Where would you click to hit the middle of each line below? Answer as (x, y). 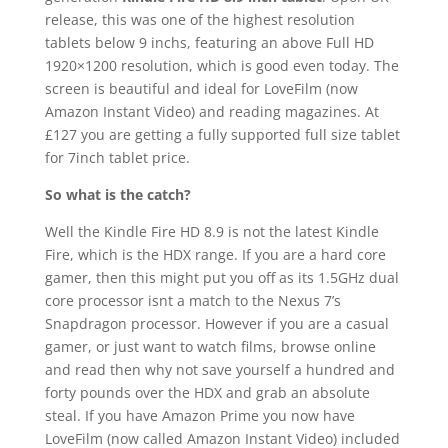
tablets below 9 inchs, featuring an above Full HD (209, 42)
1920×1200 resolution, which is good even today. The (221, 65)
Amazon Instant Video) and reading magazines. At (211, 111)
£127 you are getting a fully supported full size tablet (222, 134)
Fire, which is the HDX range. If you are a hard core (215, 254)
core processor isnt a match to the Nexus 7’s (192, 300)
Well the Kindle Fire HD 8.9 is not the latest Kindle (211, 231)
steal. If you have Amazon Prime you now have (199, 415)
